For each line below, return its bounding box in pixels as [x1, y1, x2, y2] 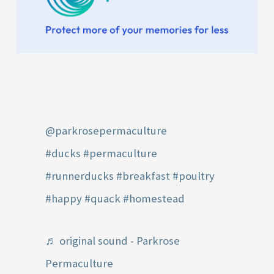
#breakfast [116, 168, 171, 183]
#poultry [172, 168, 215, 183]
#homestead [123, 191, 185, 206]
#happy [45, 191, 83, 206]
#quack [84, 191, 121, 206]
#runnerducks [45, 168, 114, 183]
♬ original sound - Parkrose [45, 234, 180, 248]
